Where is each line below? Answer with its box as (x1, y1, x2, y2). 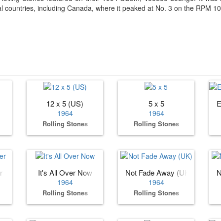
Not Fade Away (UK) (125, 167, 192, 178)
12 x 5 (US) (46, 98, 83, 109)
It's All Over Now (37, 167, 92, 178)
